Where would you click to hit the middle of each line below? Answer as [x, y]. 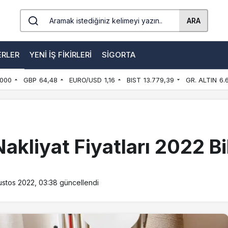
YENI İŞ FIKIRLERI [61, 54]
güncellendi [78, 182]
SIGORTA [119, 54]
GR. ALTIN [201, 80]
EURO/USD [85, 80]
